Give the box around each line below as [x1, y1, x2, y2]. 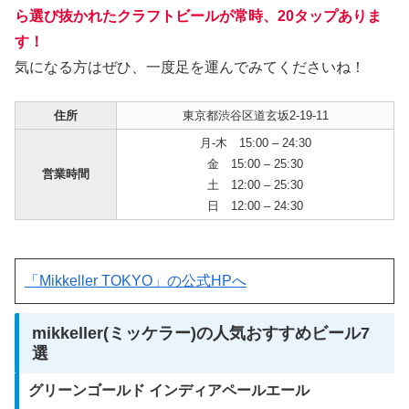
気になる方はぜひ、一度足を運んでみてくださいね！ [15, 59, 365, 76]
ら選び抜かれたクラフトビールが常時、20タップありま [15, 8, 382, 25]
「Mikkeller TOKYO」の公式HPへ [25, 272, 246, 288]
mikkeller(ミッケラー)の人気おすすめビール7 [32, 323, 371, 342]
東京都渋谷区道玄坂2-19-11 [182, 108, 329, 122]
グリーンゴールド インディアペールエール [27, 383, 309, 399]
